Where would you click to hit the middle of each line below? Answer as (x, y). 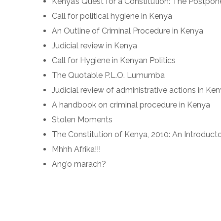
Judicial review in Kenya (94, 46)
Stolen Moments (82, 120)
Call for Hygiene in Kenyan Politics (114, 60)
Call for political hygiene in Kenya (112, 16)
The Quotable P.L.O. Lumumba (108, 75)
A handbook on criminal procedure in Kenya (131, 105)
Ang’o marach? (79, 164)
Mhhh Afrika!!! (76, 149)
